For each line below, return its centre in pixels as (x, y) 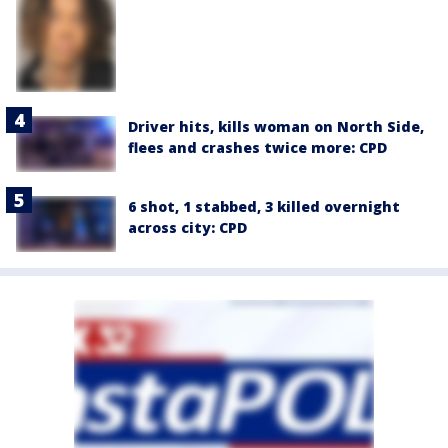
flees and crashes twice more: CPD (257, 147)
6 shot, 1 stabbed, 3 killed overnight (264, 207)
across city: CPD (187, 228)
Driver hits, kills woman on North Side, (276, 126)
